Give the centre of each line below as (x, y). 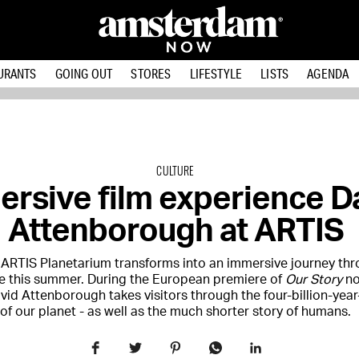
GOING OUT (84, 73)
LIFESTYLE (216, 73)
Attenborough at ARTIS (175, 232)
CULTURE (175, 170)
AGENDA (328, 73)
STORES (151, 73)
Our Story (313, 280)
